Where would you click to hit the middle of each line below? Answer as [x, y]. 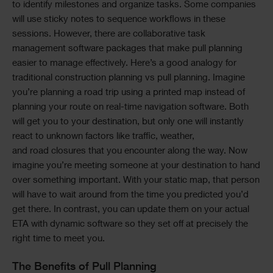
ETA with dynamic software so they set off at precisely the [130, 225]
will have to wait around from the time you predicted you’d [130, 195]
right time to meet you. [58, 239]
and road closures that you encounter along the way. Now [130, 151]
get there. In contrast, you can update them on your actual [131, 210]
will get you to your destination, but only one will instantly [128, 122]
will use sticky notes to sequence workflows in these [119, 20]
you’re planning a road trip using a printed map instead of [129, 93]
